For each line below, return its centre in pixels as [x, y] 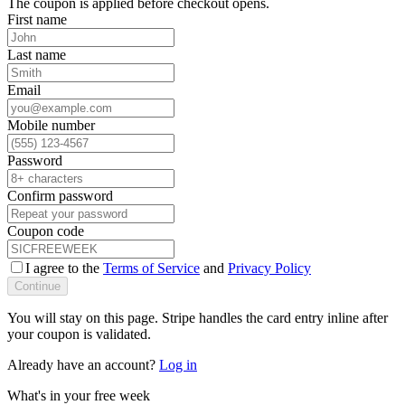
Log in [178, 364]
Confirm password [60, 195]
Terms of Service [151, 268]
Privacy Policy [269, 268]
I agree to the [64, 268]
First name [37, 19]
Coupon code [46, 231]
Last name [37, 54]
